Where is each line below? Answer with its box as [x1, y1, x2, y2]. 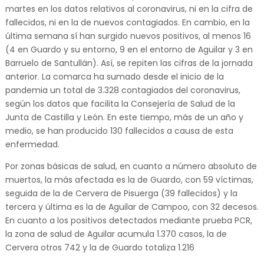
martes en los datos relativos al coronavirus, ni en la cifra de [5, 2, 253, 15]
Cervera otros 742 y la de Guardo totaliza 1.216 [5, 241, 194, 253]
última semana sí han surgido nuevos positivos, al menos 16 [5, 29, 251, 42]
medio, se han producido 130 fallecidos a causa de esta [5, 124, 233, 137]
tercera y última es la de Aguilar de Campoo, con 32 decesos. [5, 200, 259, 213]
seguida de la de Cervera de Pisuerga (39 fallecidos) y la [5, 187, 237, 199]
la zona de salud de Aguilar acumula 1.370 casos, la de [5, 227, 227, 240]
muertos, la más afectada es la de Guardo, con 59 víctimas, [5, 173, 253, 186]
